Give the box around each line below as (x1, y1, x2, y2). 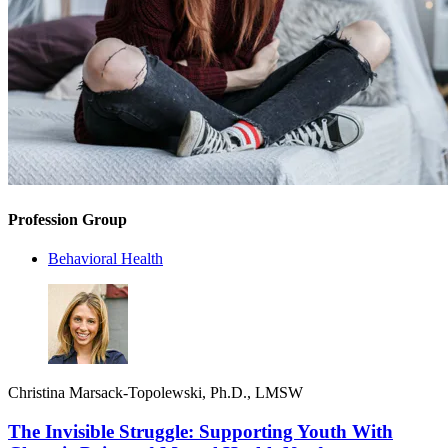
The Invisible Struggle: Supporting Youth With (8, 420, 393, 442)
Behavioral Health (48, 249, 163, 267)
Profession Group (8, 210, 127, 228)
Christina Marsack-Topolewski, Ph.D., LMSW (8, 383, 303, 401)
